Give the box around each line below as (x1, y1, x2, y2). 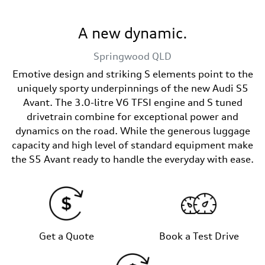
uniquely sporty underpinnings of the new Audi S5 (17, 82, 248, 94)
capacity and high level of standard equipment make (12, 139, 253, 151)
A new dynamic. (77, 24, 188, 42)
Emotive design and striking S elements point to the (12, 68, 253, 80)
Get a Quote (38, 230, 94, 242)
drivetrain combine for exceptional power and (27, 111, 238, 122)
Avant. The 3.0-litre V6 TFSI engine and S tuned (22, 96, 243, 108)
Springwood (93, 50, 150, 62)
